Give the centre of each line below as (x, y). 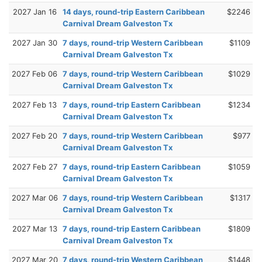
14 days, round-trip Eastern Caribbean (134, 11)
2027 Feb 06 (35, 73)
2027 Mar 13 (35, 228)
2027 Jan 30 (35, 42)
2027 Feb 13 (35, 104)
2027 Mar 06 (35, 197)
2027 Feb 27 (35, 166)
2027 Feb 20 (35, 135)
